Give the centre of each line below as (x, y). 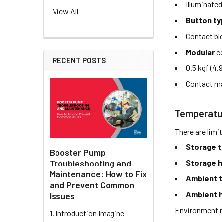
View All (65, 11)
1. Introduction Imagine (87, 213)
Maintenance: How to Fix (98, 174)
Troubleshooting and (90, 163)
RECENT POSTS (79, 61)
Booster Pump (78, 152)
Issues (62, 195)
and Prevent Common (92, 185)
